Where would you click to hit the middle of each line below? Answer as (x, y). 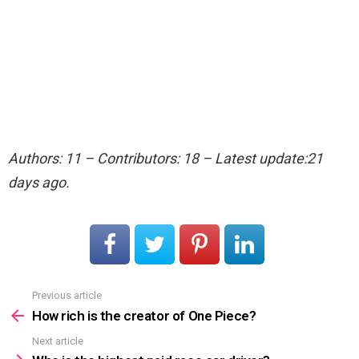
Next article (58, 341)
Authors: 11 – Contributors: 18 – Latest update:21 (165, 159)
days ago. (39, 183)
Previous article (67, 296)
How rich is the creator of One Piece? (144, 315)
